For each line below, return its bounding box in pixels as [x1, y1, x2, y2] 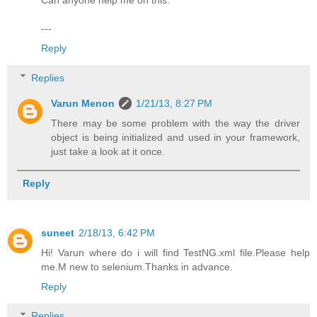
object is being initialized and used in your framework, [51, 131, 300, 143]
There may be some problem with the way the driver [51, 117, 300, 129]
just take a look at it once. [51, 145, 166, 157]
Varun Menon [51, 97, 115, 109]
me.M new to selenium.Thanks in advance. [41, 260, 233, 272]
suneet [41, 226, 74, 238]
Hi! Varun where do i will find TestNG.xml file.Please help [41, 246, 310, 258]
